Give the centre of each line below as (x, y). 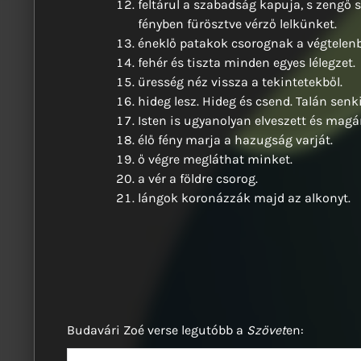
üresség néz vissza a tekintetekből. (240, 82)
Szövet (266, 330)
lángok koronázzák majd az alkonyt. (244, 198)
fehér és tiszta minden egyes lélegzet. (247, 62)
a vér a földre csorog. (198, 178)
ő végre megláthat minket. (215, 159)
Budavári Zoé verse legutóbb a (157, 330)
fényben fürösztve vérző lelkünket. (237, 24)
